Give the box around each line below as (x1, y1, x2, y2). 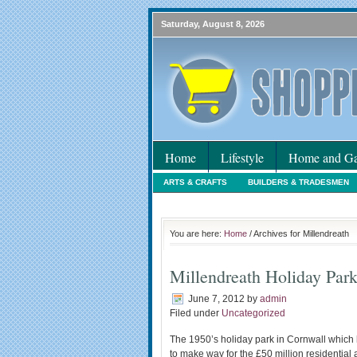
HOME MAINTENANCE (225, 196, 309, 205)
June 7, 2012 (188, 293, 245, 304)
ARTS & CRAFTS (163, 178, 227, 186)
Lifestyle (221, 149, 264, 166)
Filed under (170, 308, 222, 319)
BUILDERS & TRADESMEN (248, 178, 349, 186)
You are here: (170, 229, 224, 238)
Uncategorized (222, 308, 285, 319)
